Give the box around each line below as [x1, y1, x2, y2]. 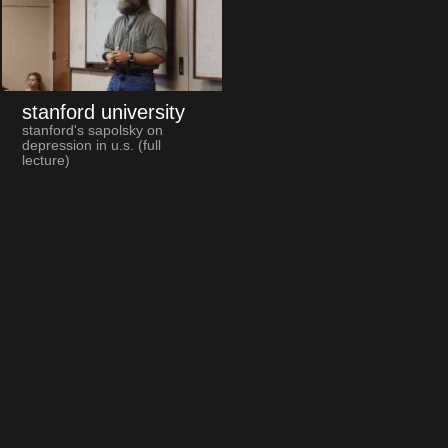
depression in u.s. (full [21, 137, 161, 153]
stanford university [21, 100, 185, 123]
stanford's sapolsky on [21, 122, 163, 138]
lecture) [21, 152, 70, 168]
